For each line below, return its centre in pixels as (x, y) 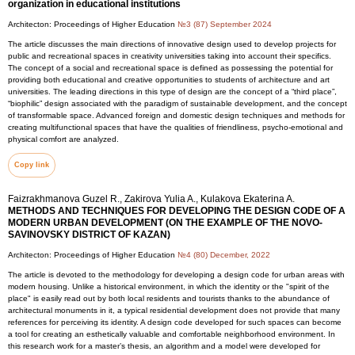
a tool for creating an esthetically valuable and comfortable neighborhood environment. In (172, 334)
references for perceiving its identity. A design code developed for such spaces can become (175, 322)
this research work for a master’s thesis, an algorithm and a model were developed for (164, 346)
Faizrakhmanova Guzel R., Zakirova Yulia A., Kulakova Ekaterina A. (151, 199)
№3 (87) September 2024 (225, 24)
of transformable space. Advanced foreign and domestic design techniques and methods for (176, 115)
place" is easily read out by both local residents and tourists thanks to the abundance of (169, 298)
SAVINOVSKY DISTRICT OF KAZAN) (89, 235)
